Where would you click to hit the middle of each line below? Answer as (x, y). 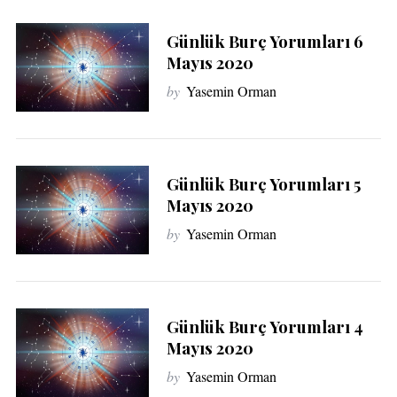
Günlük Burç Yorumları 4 (265, 326)
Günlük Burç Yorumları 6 (265, 41)
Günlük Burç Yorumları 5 (263, 183)
